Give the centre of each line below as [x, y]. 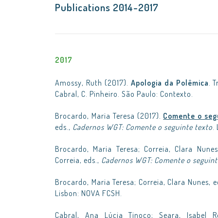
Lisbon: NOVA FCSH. [89, 193]
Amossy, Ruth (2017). [93, 83]
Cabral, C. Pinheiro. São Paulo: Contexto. [124, 94]
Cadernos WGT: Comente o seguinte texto [143, 127]
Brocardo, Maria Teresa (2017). [109, 116]
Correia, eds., [78, 160]
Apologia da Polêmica [170, 83]
